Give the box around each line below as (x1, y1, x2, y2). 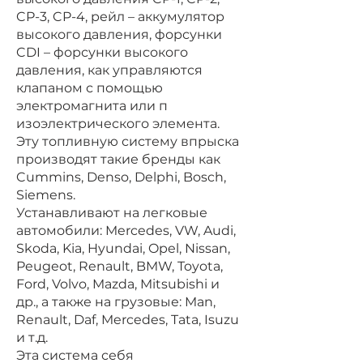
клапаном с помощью (16, 80, 163, 96)
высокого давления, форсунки (16, 27, 222, 42)
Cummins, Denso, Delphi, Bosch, (16, 169, 226, 185)
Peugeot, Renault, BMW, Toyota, (16, 258, 223, 274)
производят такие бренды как (16, 152, 220, 167)
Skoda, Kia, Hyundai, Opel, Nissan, (16, 241, 230, 256)
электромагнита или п (16, 98, 168, 113)
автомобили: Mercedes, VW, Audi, (16, 223, 236, 238)
